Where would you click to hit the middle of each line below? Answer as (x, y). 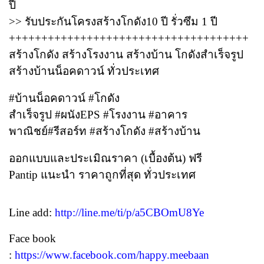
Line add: (32, 213)
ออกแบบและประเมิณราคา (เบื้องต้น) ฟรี (105, 159)
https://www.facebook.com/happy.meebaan (112, 255)
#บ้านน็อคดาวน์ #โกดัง (64, 98)
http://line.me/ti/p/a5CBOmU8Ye (129, 213)
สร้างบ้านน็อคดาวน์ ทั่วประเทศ (84, 71)
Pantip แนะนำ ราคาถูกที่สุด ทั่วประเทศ (102, 175)
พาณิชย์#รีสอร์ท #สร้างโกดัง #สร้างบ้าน (105, 131)
